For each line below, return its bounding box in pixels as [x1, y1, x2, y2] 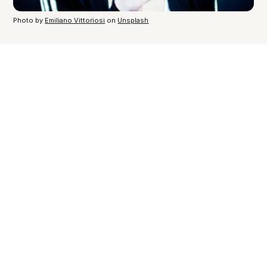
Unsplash [117, 16, 149, 25]
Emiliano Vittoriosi [45, 16, 105, 25]
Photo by [13, 16, 45, 25]
